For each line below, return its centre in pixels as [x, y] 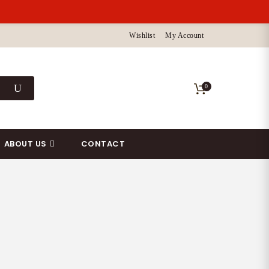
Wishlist [142, 35]
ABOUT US [25, 144]
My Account [185, 35]
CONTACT [103, 144]
